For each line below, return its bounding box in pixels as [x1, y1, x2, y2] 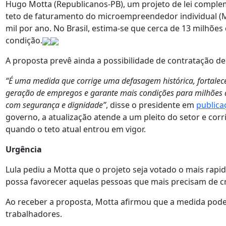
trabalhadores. [6, 208, 62, 219]
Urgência [6, 144, 42, 155]
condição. [6, 35, 42, 46]
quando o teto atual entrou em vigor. [6, 124, 146, 135]
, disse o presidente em [106, 99, 196, 110]
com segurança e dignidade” [6, 99, 106, 110]
